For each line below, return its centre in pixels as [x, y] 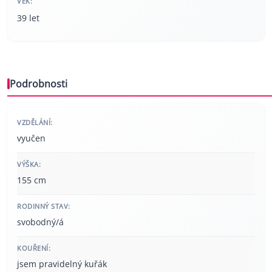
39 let [28, 18]
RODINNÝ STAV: [44, 206]
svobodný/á [40, 222]
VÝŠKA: [29, 165]
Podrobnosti [39, 84]
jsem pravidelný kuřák [62, 264]
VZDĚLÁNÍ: [35, 123]
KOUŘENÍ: [34, 248]
